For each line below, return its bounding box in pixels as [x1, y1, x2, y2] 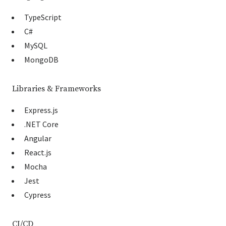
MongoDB [24, 54, 59, 65]
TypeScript [24, 12, 62, 23]
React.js [24, 147, 51, 158]
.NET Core [24, 119, 59, 130]
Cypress [24, 190, 51, 200]
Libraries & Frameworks [12, 84, 101, 94]
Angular [24, 133, 51, 144]
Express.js [24, 105, 58, 116]
